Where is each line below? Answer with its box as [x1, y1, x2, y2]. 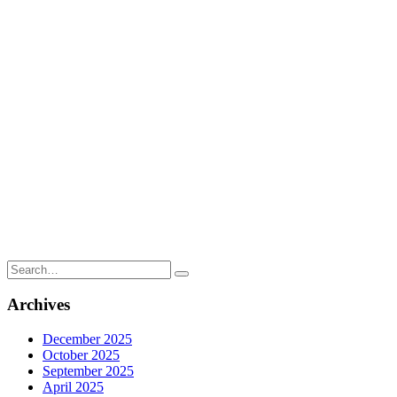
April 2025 [43, 379, 104, 395]
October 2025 [43, 347, 120, 363]
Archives [7, 295, 70, 315]
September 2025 [43, 363, 134, 379]
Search [6, 259, 44, 275]
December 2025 [43, 331, 132, 347]
